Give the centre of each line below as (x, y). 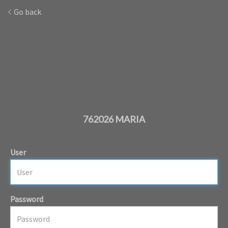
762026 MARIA (114, 119)
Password (27, 199)
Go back (27, 12)
